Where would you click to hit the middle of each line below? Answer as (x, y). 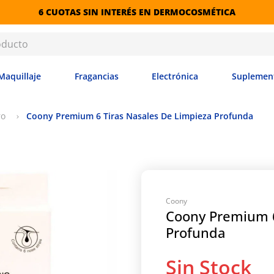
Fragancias (96, 76)
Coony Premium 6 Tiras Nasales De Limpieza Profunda (140, 116)
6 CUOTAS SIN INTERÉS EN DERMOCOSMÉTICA (137, 12)
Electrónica (175, 76)
